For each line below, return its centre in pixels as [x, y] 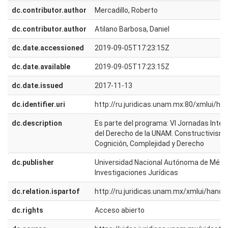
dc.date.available [41, 67]
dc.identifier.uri [38, 104]
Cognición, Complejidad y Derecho [149, 144]
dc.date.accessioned [48, 48]
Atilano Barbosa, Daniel [132, 29]
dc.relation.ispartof [46, 191]
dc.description [37, 123]
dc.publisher [33, 162]
